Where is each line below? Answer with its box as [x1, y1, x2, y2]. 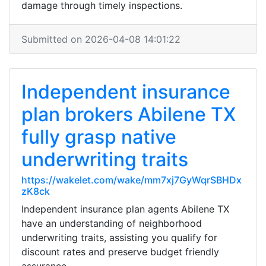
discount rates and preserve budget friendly [21, 246, 219, 258]
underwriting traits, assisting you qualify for [21, 232, 217, 243]
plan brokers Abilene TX [21, 103, 236, 126]
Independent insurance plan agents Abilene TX [21, 203, 229, 215]
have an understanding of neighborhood [21, 217, 202, 229]
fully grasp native [21, 125, 176, 148]
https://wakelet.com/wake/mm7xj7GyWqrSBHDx [21, 174, 242, 186]
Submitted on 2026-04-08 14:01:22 [21, 33, 180, 45]
